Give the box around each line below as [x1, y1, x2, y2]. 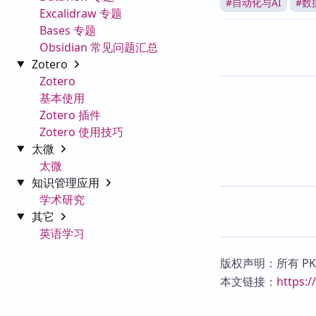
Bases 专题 [39, 22, 96, 38]
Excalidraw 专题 [39, 5, 122, 21]
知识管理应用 [31, 174, 102, 190]
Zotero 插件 [39, 107, 101, 123]
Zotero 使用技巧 [39, 123, 123, 140]
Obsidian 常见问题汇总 [39, 39, 158, 55]
